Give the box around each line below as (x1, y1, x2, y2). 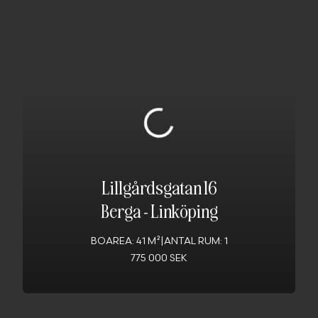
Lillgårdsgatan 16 (102, 175, 216, 199)
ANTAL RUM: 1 (163, 236, 228, 248)
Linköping (150, 199, 218, 223)
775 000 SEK (131, 253, 187, 265)
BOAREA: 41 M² (90, 236, 160, 248)
